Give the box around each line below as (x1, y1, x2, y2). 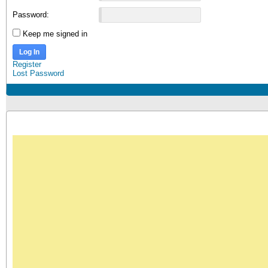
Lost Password (13, 69, 64, 78)
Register (13, 60, 41, 69)
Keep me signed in (23, 29, 87, 38)
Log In (19, 48, 39, 56)
